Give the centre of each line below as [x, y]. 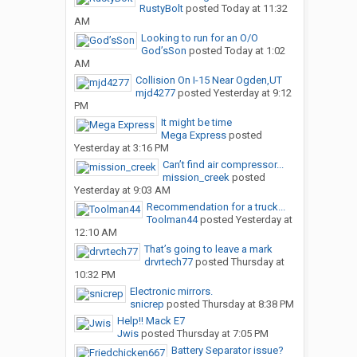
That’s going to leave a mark [208, 249]
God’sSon [163, 51]
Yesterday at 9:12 [252, 93]
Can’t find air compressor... [223, 165]
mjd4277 [155, 93]
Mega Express [193, 135]
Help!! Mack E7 [151, 321]
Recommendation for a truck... [216, 207]
